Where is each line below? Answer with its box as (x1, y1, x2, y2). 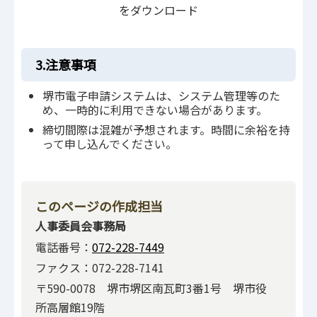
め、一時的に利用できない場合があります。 (42, 101, 267, 119)
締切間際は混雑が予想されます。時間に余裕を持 (42, 121, 290, 139)
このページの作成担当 (35, 197, 163, 216)
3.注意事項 (35, 55, 96, 74)
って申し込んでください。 (42, 135, 177, 153)
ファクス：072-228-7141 (35, 259, 164, 276)
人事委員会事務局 (35, 217, 126, 235)
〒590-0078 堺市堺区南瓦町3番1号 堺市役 (35, 279, 267, 297)
